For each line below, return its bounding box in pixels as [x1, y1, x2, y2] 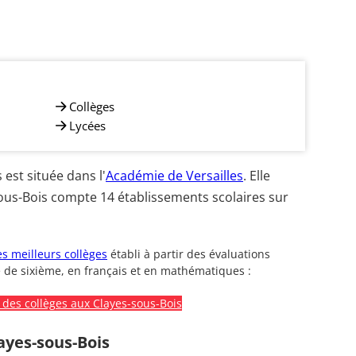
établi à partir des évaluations [107, 246, 270, 261]
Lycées [69, 117, 106, 133]
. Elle [243, 167, 270, 184]
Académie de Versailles [106, 167, 243, 184]
